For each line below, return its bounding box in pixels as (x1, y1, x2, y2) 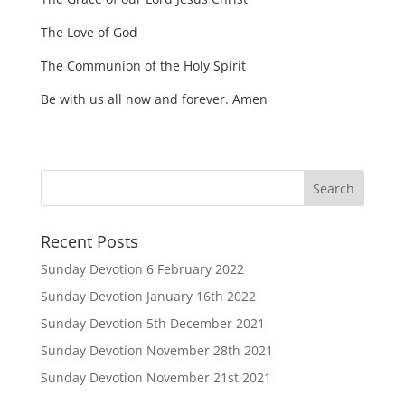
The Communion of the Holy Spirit (40, 56, 246, 74)
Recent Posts (40, 230, 138, 252)
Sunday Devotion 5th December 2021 (40, 314, 265, 332)
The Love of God (40, 23, 137, 41)
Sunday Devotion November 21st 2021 (40, 368, 271, 386)
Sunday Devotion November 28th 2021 (40, 341, 273, 359)
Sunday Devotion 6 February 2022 (40, 259, 244, 278)
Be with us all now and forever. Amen (40, 89, 268, 108)
